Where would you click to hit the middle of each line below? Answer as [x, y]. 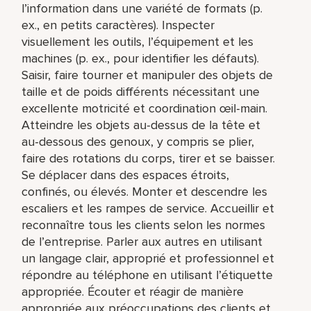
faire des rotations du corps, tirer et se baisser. [149, 158]
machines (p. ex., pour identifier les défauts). [141, 58]
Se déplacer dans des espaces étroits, [126, 175]
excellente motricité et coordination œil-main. [145, 108]
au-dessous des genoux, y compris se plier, [138, 141]
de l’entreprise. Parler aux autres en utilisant [142, 241]
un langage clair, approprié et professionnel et [148, 258]
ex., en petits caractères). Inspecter [118, 25]
